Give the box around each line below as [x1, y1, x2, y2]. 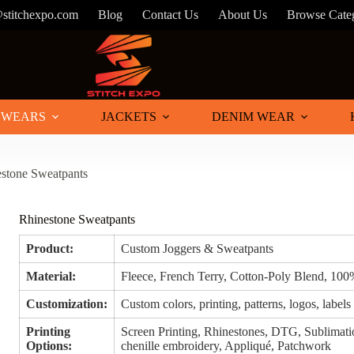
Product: [26, 242, 74, 256]
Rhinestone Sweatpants [19, 213, 136, 227]
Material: [26, 269, 77, 284]
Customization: [26, 297, 108, 311]
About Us [218, 8, 268, 21]
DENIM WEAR [212, 110, 295, 123]
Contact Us [142, 8, 199, 21]
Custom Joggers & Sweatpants [121, 242, 274, 256]
